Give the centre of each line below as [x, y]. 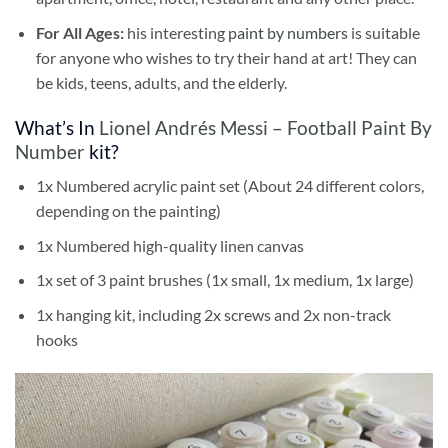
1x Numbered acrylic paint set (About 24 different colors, [229, 186]
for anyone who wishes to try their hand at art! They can [226, 57]
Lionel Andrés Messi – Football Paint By [265, 127]
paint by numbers [287, 32]
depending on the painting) [128, 211]
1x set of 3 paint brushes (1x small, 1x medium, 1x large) [224, 280]
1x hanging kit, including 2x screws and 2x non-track [213, 314]
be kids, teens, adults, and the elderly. [161, 82]
